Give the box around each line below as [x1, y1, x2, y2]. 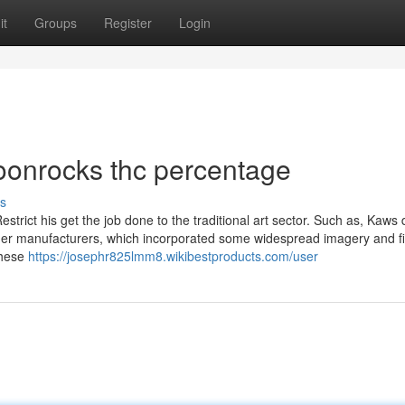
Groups [34, 14, 77, 32]
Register [104, 14, 152, 32]
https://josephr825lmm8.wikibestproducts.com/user [28, 247, 318, 265]
